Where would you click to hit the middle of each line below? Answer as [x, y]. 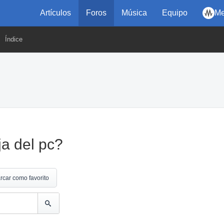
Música [134, 13]
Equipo [175, 13]
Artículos [55, 13]
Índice [14, 39]
